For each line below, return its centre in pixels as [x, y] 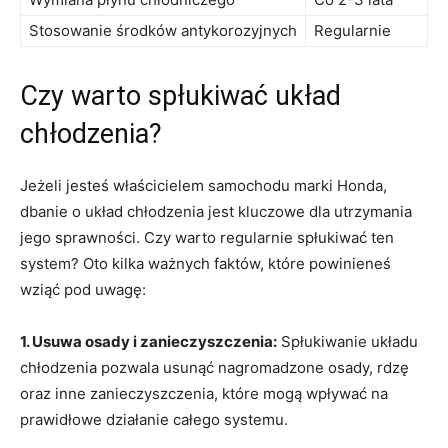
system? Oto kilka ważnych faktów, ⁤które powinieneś [205, 264]
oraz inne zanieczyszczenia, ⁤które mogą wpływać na [204, 394]
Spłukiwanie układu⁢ [347, 342]
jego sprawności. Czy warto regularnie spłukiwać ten [207, 238]
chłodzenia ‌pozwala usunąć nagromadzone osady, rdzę [214, 368]
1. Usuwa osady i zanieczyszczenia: [148, 342]
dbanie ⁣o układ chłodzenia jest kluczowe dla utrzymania [216, 212]
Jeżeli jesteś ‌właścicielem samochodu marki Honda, [203, 186]
